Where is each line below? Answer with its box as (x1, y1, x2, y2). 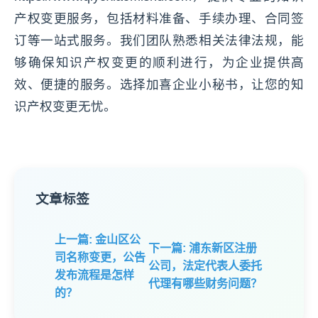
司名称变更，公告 (54, 251, 146, 263)
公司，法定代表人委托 (148, 260, 263, 272)
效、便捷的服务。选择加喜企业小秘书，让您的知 (14, 77, 304, 92)
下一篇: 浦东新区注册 (148, 242, 258, 254)
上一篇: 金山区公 (54, 233, 141, 246)
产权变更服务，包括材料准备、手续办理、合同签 (14, 11, 304, 26)
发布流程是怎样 (54, 268, 134, 281)
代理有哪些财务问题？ (148, 278, 263, 290)
